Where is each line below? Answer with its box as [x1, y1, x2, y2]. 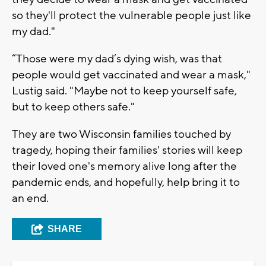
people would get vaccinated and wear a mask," [12, 67, 251, 82]
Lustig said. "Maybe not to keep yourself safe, [12, 83, 237, 98]
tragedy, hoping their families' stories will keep [12, 142, 242, 157]
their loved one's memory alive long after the [12, 159, 237, 173]
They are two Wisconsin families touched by [12, 126, 231, 141]
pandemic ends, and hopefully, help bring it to [12, 175, 240, 189]
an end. [12, 191, 49, 205]
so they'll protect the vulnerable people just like [12, 8, 251, 23]
